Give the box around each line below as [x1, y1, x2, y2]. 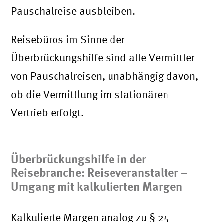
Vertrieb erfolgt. [11, 107, 84, 119]
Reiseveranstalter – [87, 166, 188, 180]
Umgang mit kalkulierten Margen [11, 179, 185, 194]
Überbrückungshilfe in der [11, 152, 147, 166]
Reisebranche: [11, 166, 85, 180]
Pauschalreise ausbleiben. [11, 5, 136, 17]
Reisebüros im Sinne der [11, 33, 125, 46]
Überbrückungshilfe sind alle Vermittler [11, 52, 195, 64]
